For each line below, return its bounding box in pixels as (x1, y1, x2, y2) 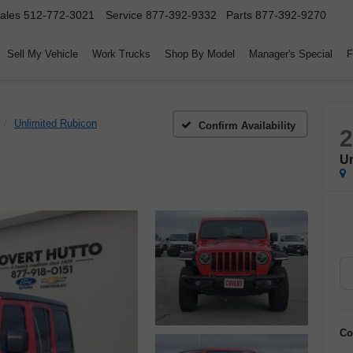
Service (106, 9, 143, 22)
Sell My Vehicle (7, 48, 78, 61)
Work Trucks (92, 48, 150, 61)
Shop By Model (165, 48, 235, 61)
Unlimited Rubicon (14, 117, 97, 129)
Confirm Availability (199, 119, 295, 132)
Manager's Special (249, 48, 333, 61)
